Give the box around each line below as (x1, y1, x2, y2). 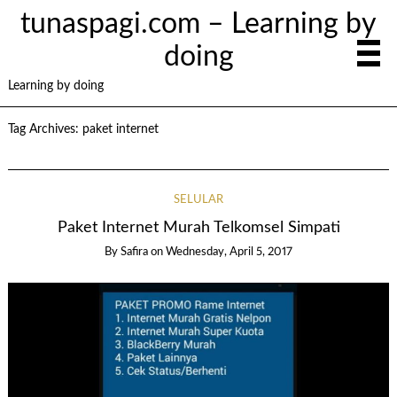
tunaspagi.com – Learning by (20, 10, 377, 38)
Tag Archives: (7, 123, 82, 136)
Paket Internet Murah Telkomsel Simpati (57, 220, 340, 236)
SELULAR (174, 194, 223, 206)
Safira (121, 246, 148, 259)
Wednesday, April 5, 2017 (166, 246, 292, 259)
